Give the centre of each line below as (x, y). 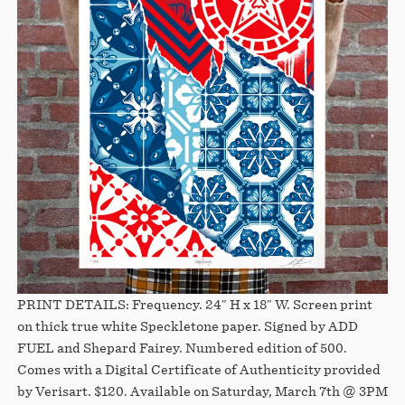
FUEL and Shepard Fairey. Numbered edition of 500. (182, 347)
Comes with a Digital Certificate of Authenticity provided (198, 369)
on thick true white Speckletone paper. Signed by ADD (187, 325)
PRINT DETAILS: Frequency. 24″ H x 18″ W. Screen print (194, 304)
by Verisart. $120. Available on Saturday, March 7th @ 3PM (202, 391)
